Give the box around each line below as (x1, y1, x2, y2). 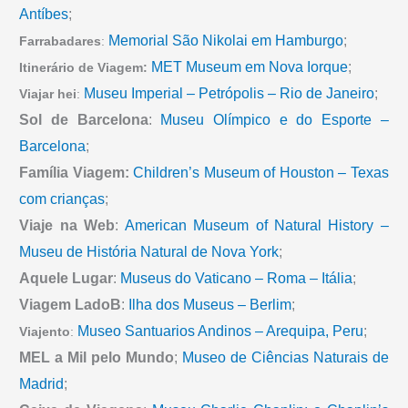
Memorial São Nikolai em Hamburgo (108, 33, 344, 49)
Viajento (19, 325, 71, 340)
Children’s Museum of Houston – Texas (133, 165, 389, 181)
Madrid (19, 376, 65, 393)
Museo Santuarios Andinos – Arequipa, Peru (74, 323, 364, 340)
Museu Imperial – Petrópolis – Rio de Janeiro (84, 86, 375, 102)
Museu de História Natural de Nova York (19, 244, 280, 260)
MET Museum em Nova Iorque (151, 59, 349, 76)
